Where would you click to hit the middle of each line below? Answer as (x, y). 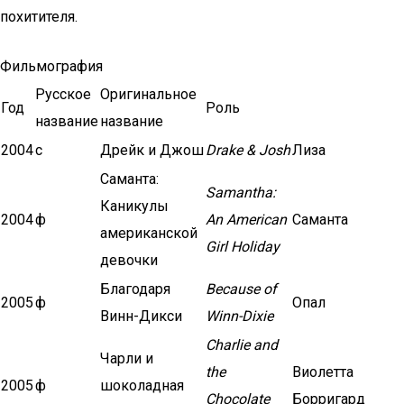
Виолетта (323, 372)
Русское (63, 94)
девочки (129, 260)
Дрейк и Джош (152, 150)
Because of (241, 289)
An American (246, 220)
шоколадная (142, 386)
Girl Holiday (243, 247)
